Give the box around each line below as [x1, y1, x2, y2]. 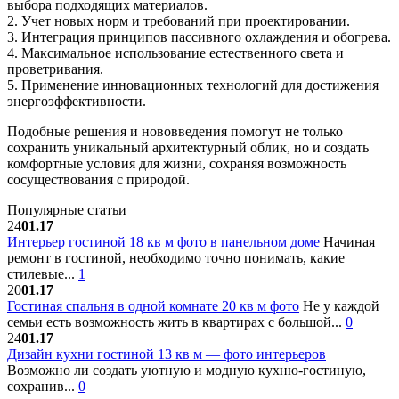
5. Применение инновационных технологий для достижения [7, 77, 379, 94]
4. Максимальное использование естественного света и [7, 45, 344, 61]
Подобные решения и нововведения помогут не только [7, 124, 343, 140]
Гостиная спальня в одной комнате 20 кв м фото [7, 298, 299, 314]
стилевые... [7, 266, 78, 282]
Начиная [320, 234, 375, 250]
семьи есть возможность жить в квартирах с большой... [7, 314, 346, 330]
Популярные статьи [7, 202, 126, 218]
